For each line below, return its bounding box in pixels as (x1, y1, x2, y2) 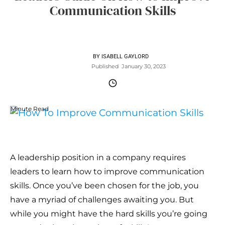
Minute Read (11, 105, 49, 113)
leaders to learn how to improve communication (10, 167, 204, 177)
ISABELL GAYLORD (101, 53, 149, 60)
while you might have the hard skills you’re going (10, 209, 207, 219)
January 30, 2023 (122, 63, 167, 70)
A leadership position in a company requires (10, 153, 186, 163)
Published (91, 63, 122, 70)
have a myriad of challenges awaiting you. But (10, 195, 194, 205)
